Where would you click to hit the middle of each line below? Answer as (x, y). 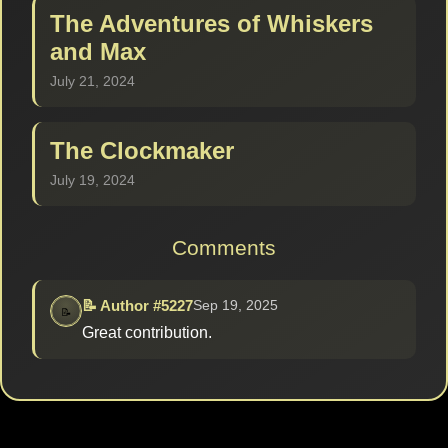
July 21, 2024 (92, 81)
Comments (224, 248)
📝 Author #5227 (137, 306)
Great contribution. (147, 333)
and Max (98, 52)
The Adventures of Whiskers (211, 24)
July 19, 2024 (92, 180)
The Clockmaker (142, 151)
